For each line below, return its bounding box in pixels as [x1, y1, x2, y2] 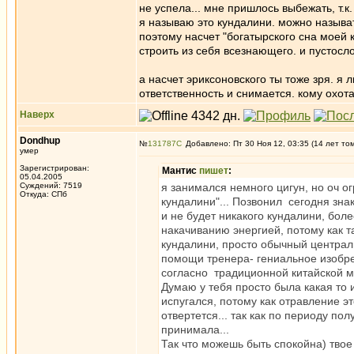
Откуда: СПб [20, 190, 67, 198]
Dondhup [20, 135, 60, 146]
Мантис [162, 165, 199, 176]
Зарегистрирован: [20, 164, 89, 172]
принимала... [161, 323, 229, 336]
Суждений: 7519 [20, 181, 82, 190]
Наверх [20, 109, 55, 120]
